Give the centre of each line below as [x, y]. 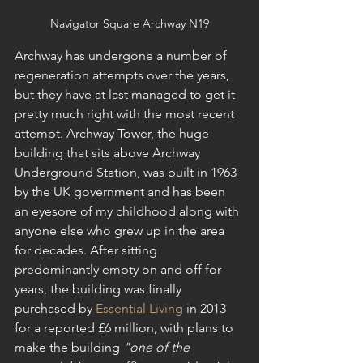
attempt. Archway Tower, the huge [113, 133]
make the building [69, 347]
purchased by [55, 308]
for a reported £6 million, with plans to [126, 327]
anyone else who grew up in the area [121, 230]
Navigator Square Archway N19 [130, 23]
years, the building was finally [100, 288]
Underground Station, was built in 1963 [127, 172]
